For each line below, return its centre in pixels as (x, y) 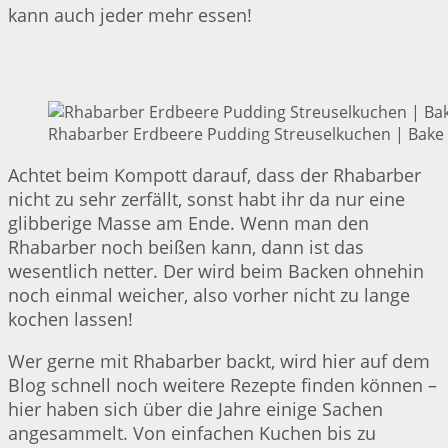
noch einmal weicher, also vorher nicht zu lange (209, 294)
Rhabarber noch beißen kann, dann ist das (186, 246)
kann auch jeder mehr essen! (130, 14)
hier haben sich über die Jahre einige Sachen (195, 408)
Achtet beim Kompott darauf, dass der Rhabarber (214, 174)
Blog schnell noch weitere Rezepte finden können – (222, 384)
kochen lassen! (70, 318)
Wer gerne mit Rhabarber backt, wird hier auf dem (219, 360)
